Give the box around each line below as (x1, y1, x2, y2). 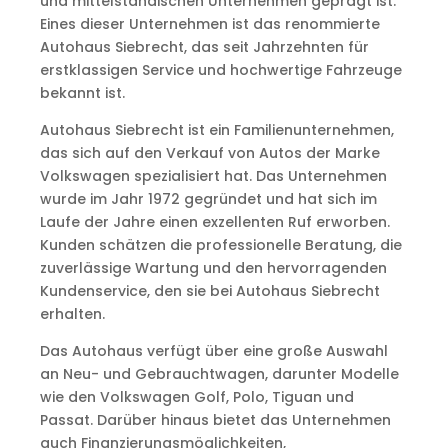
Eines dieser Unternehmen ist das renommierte (39, 14, 380, 34)
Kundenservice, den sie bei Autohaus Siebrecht (39, 281, 380, 301)
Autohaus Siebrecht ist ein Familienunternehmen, (39, 120, 394, 140)
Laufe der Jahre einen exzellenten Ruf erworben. (39, 212, 390, 232)
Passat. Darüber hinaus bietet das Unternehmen (39, 410, 391, 430)
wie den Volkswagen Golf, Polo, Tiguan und (39, 387, 354, 407)
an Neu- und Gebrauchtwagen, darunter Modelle (39, 364, 399, 384)
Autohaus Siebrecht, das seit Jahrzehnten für (39, 37, 369, 57)
